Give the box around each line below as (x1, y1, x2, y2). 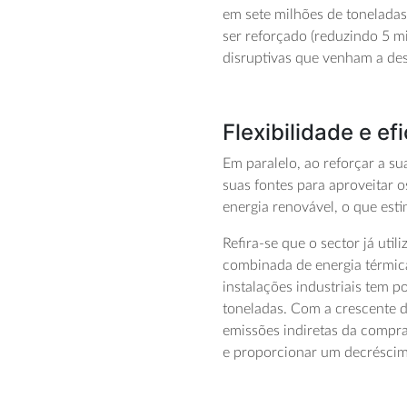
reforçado (245, 29, 312, 45)
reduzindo (314, 29, 382, 45)
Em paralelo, (223, 156, 305, 172)
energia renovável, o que (223, 200, 382, 215)
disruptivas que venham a (223, 51, 388, 66)
